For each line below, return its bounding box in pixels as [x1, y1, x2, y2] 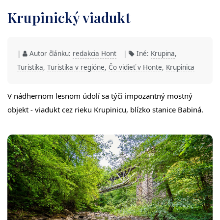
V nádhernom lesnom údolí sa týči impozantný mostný [7, 90, 192, 101]
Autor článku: [27, 49, 73, 58]
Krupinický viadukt [7, 7, 131, 27]
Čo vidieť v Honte [109, 62, 162, 72]
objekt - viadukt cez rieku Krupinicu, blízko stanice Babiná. [7, 104, 203, 114]
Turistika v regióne [47, 62, 105, 72]
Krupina [151, 49, 175, 58]
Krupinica [166, 62, 194, 72]
